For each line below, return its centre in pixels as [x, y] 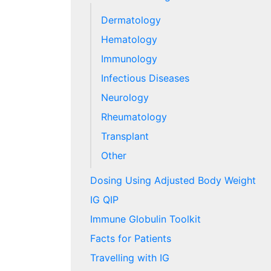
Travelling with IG [130, 258]
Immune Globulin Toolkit [145, 219]
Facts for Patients [131, 239]
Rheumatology [134, 116]
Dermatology [131, 20]
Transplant [125, 136]
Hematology [129, 39]
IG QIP [104, 200]
